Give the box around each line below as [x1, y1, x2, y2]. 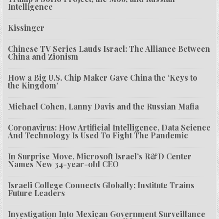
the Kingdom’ [8, 80, 59, 91]
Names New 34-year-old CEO [8, 159, 119, 170]
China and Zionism [8, 51, 79, 62]
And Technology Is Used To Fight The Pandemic [8, 130, 189, 141]
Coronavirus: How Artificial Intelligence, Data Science [8, 122, 211, 133]
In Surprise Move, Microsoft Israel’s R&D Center [8, 151, 192, 162]
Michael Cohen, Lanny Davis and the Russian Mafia [8, 101, 199, 112]
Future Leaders [8, 188, 66, 198]
